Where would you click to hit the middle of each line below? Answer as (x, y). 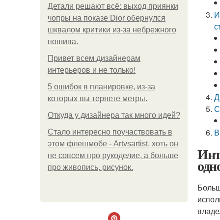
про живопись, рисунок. (90, 167)
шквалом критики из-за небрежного (112, 30)
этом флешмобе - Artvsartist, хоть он (113, 144)
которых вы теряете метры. (97, 98)
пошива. (63, 41)
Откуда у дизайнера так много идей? (114, 115)
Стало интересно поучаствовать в (110, 132)
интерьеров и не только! (92, 70)
